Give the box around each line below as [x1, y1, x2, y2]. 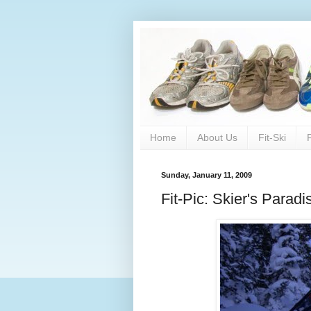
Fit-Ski [258, 132, 286, 144]
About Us [197, 132, 237, 144]
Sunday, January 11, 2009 [161, 170, 252, 179]
